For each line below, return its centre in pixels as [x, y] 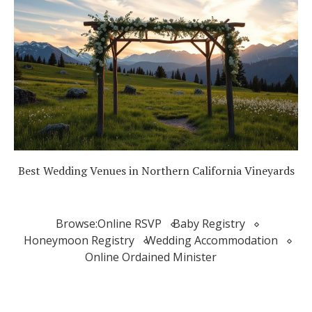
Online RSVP [130, 223]
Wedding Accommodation [211, 240]
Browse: [77, 223]
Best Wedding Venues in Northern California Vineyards [156, 170]
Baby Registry [209, 223]
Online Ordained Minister [150, 257]
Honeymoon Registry [79, 240]
